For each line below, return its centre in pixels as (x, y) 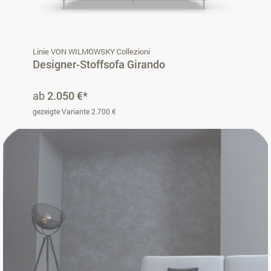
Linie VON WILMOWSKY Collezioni (91, 52)
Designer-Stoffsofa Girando (99, 64)
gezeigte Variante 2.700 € (74, 112)
